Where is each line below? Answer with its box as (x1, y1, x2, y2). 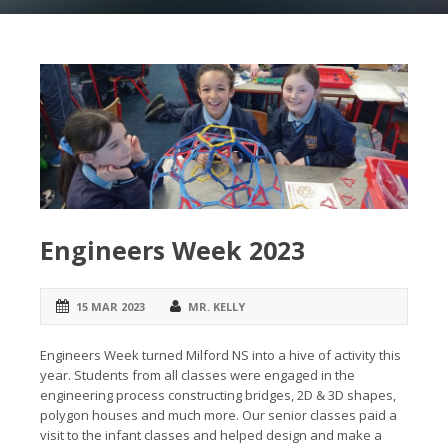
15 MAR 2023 (76, 299, 145, 315)
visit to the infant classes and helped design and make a (40, 426, 382, 445)
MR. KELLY (188, 299, 245, 315)
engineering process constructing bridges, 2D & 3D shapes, (40, 386, 396, 405)
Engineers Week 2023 (40, 233, 305, 268)
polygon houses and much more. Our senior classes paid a (40, 406, 397, 425)
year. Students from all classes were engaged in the (40, 366, 355, 385)
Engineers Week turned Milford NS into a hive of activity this (40, 346, 401, 365)
